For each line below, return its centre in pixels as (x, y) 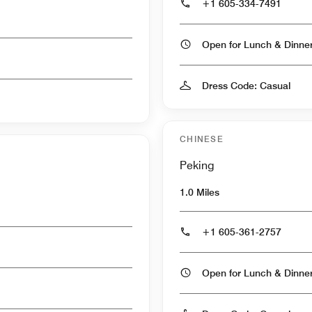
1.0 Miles (200, 192)
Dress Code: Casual (246, 85)
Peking (197, 165)
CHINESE (202, 139)
